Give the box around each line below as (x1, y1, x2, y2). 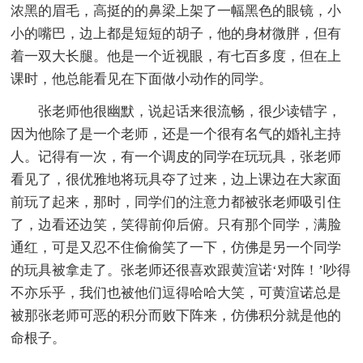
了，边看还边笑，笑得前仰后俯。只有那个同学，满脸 (11, 216, 342, 233)
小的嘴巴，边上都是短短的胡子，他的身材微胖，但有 (11, 25, 342, 41)
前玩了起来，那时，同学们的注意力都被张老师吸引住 (11, 194, 342, 210)
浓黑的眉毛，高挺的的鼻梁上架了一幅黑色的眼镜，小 (11, 2, 342, 19)
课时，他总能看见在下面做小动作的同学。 (11, 70, 273, 87)
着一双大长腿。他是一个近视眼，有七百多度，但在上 (11, 48, 342, 64)
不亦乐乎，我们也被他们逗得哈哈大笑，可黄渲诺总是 (11, 284, 342, 301)
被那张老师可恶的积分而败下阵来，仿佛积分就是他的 (11, 307, 342, 323)
